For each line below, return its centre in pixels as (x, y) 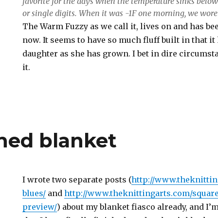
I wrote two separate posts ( (77, 180)
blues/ (34, 193)
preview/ (40, 207)
